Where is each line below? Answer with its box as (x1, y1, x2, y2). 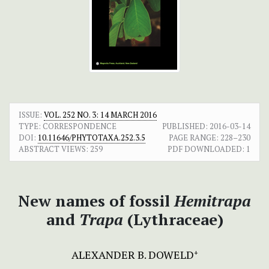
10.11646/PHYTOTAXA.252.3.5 (38, 132, 145, 144)
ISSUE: (19, 109, 44, 121)
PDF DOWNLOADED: (168, 144, 244, 155)
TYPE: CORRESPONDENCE (19, 121, 116, 132)
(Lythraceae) (127, 209, 223, 230)
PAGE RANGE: (169, 132, 219, 144)
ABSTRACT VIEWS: (19, 144, 88, 155)
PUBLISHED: (162, 121, 208, 132)
